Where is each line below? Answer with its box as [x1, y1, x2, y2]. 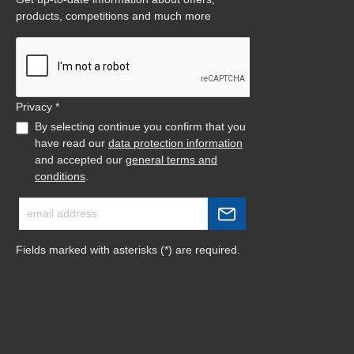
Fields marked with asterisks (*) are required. [16, 243, 240, 256]
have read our [35, 137, 108, 149]
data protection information [108, 137, 243, 149]
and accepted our [35, 153, 126, 166]
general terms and [126, 153, 217, 166]
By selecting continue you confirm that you [35, 120, 246, 133]
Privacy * [16, 100, 59, 113]
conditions [35, 170, 85, 183]
